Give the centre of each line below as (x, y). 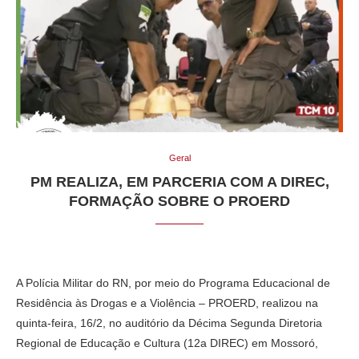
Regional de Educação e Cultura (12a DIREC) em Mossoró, (167, 343)
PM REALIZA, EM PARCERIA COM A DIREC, (179, 182)
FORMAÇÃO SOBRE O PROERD (179, 201)
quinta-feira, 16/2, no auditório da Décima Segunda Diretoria (169, 323)
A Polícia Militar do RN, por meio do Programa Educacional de (173, 282)
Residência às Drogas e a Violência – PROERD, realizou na (167, 303)
